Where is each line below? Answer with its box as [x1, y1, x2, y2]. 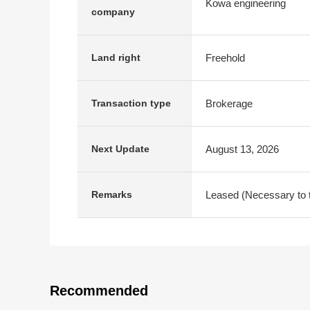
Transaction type [91, 98, 171, 109]
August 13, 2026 [206, 143, 279, 155]
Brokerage [206, 97, 253, 109]
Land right [91, 52, 140, 63]
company [91, 6, 135, 17]
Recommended [50, 283, 148, 298]
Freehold [206, 51, 245, 64]
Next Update [91, 143, 149, 154]
